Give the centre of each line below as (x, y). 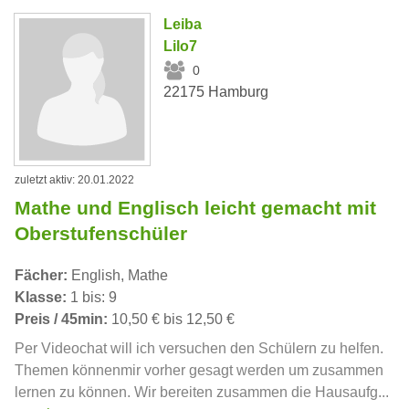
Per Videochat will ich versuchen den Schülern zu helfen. (199, 348)
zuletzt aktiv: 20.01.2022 (74, 179)
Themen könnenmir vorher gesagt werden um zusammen (199, 370)
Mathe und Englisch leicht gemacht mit (195, 207)
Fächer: (41, 275)
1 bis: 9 (92, 297)
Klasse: (41, 297)
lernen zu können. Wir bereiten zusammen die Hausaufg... (202, 392)
